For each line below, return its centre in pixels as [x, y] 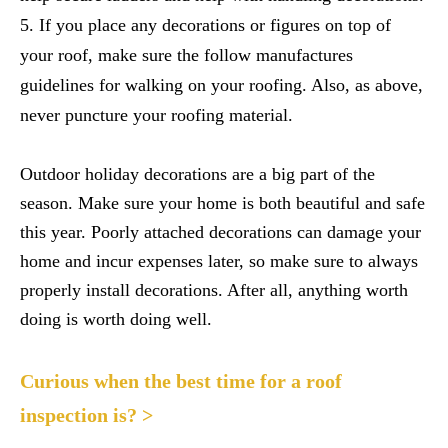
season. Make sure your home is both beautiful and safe [222, 203]
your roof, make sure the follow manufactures [186, 55]
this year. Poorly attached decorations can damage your [220, 232]
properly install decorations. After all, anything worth [214, 290]
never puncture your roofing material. [156, 115]
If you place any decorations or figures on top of [215, 25]
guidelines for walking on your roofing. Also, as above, [221, 85]
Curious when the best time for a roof [181, 381]
